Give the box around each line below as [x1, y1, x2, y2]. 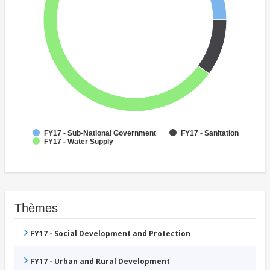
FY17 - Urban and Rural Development [30, 256, 170, 267]
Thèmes [14, 201, 58, 215]
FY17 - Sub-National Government [44, 129, 156, 138]
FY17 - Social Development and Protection [30, 228, 190, 239]
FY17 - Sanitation [181, 129, 239, 138]
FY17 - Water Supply [44, 137, 113, 146]
